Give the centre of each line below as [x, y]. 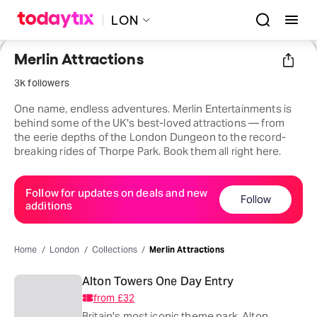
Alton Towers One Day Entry [158, 281]
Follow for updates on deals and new [117, 192]
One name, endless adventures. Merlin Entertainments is [153, 108]
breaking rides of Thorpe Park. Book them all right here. [148, 151]
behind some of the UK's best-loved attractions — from [149, 122]
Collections [115, 249]
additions [49, 205]
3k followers [42, 82]
